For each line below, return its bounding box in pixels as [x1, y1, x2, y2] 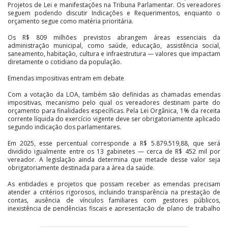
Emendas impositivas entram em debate [8, 73, 124, 82]
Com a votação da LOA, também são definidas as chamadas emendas [8, 90, 220, 99]
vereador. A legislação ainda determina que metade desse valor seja [8, 155, 220, 164]
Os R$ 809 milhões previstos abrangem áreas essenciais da [8, 33, 220, 42]
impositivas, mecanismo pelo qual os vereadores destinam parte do [8, 98, 220, 107]
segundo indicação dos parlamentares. [8, 122, 121, 131]
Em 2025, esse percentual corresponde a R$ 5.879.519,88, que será [8, 138, 220, 148]
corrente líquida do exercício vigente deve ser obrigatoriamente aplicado [8, 114, 220, 123]
